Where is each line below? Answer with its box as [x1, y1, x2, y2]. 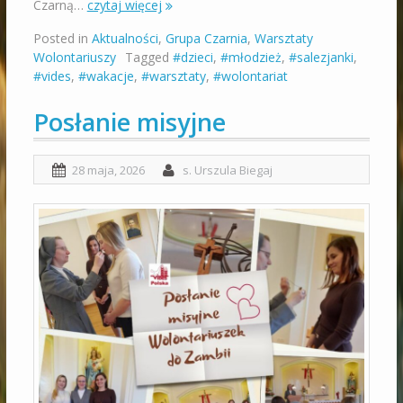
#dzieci [172, 49, 213, 67]
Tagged [124, 49, 173, 67]
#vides [32, 67, 71, 85]
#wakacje [77, 67, 134, 85]
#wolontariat [212, 67, 288, 85]
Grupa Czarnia [165, 30, 247, 48]
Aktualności [91, 30, 158, 48]
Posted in [32, 30, 92, 48]
